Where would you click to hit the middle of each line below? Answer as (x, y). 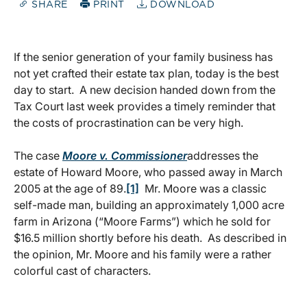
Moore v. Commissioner (125, 156)
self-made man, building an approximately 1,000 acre (149, 205)
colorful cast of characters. (82, 271)
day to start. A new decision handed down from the (145, 90)
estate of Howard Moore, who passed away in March (148, 172)
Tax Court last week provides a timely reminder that (145, 107)
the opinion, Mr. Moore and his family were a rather (143, 255)
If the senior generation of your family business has (143, 57)
